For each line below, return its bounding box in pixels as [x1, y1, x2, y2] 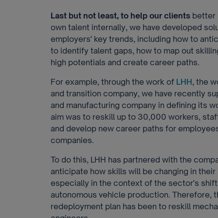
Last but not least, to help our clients [51, 11, 190, 20]
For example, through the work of [51, 77, 176, 87]
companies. [51, 135, 94, 145]
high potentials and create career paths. [51, 57, 200, 67]
